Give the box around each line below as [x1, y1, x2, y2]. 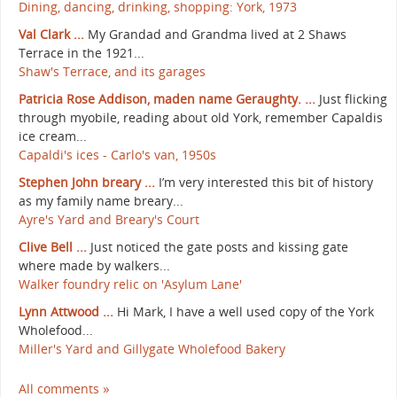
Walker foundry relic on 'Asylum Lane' [19, 276, 242, 293]
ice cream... [19, 128, 87, 145]
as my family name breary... [19, 192, 183, 210]
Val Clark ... [19, 26, 84, 43]
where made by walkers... [19, 257, 170, 275]
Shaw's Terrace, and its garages [19, 63, 206, 81]
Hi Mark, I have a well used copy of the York [117, 303, 374, 321]
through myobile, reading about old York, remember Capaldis [19, 109, 383, 127]
